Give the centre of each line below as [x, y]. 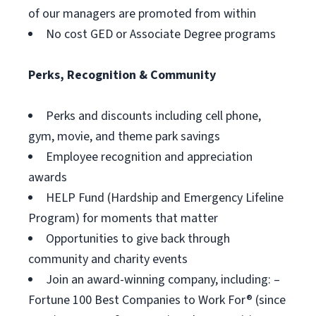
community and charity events [108, 259]
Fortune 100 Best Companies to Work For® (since [157, 300]
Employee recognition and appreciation [149, 157]
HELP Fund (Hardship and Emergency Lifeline [165, 198]
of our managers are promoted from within [142, 14]
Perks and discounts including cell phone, [153, 116]
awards [48, 177]
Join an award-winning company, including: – [163, 280]
